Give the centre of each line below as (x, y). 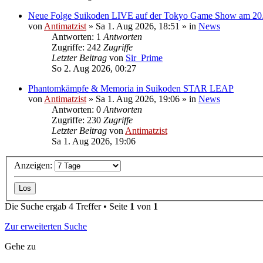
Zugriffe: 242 (77, 47)
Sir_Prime (144, 58)
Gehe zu (20, 247)
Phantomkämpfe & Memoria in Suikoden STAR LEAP (131, 88)
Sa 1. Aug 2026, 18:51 (138, 26)
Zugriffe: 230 (77, 120)
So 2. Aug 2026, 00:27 (94, 68)
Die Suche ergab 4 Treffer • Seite (67, 207)
